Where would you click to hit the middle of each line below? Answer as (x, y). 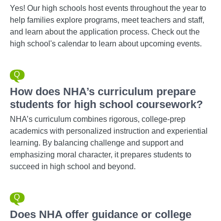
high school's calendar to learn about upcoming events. (106, 44)
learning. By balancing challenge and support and (97, 143)
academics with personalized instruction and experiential (109, 131)
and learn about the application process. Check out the (105, 32)
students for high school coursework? (106, 104)
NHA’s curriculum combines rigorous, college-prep (98, 119)
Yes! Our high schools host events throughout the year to (108, 8)
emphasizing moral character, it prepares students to (101, 155)
